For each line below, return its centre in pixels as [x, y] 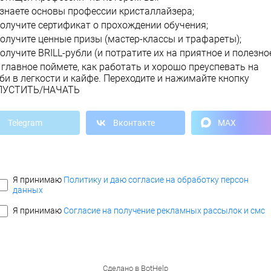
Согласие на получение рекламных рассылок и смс [165, 211]
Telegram [25, 122]
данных [28, 190]
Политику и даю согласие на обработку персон [156, 179]
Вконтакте [134, 122]
